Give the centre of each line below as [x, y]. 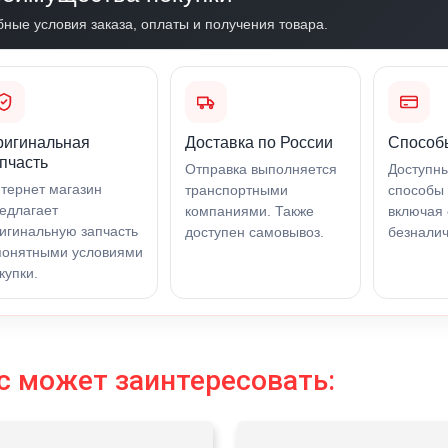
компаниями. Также [250, 210]
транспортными [237, 189]
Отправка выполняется [261, 168]
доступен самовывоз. [255, 231]
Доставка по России [259, 142]
